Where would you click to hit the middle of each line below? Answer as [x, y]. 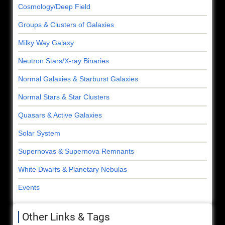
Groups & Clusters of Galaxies [66, 25]
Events [29, 188]
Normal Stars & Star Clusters [64, 97]
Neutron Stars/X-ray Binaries [64, 61]
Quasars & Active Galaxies [60, 115]
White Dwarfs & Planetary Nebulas [73, 170]
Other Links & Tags [66, 217]
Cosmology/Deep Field [54, 7]
